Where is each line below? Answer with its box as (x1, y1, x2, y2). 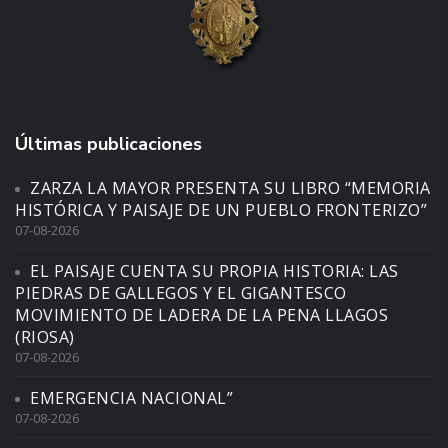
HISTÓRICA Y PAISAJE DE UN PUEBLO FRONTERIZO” (15, 199, 427, 222)
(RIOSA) (15, 326, 75, 349)
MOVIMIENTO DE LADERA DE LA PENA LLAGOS (15, 304, 388, 327)
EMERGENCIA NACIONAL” (30, 387, 233, 410)
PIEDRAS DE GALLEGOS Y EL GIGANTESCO (15, 282, 347, 305)
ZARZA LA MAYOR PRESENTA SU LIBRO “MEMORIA (30, 177, 431, 200)
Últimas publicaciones (15, 132, 202, 157)
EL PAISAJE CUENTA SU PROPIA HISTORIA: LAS (30, 260, 399, 283)
